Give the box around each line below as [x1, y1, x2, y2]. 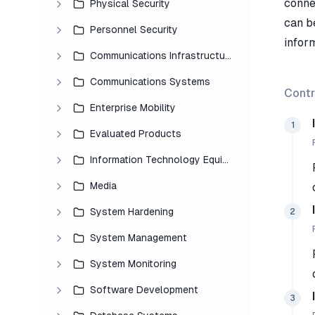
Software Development [90, 284, 198, 296]
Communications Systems [90, 76, 210, 88]
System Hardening [90, 206, 174, 218]
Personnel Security [90, 24, 178, 36]
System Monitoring [90, 258, 176, 270]
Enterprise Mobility [90, 102, 176, 114]
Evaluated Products [90, 128, 181, 140]
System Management [90, 232, 187, 244]
